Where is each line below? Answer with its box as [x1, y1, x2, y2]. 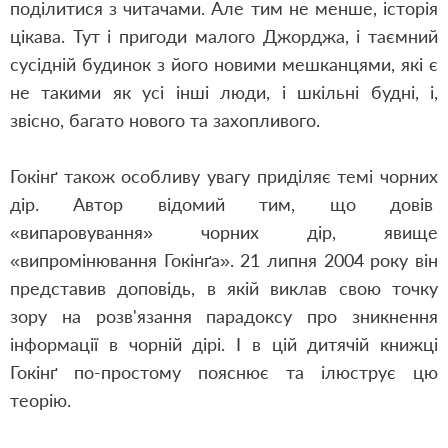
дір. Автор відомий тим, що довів [10, 193, 438, 215]
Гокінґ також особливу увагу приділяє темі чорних [10, 165, 438, 187]
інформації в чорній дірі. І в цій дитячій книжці [10, 333, 438, 355]
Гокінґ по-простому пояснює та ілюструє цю [10, 361, 438, 383]
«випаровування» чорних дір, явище [10, 221, 438, 243]
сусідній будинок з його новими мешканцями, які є [10, 53, 438, 75]
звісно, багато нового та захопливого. [10, 109, 320, 131]
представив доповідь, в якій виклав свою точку [10, 277, 438, 299]
